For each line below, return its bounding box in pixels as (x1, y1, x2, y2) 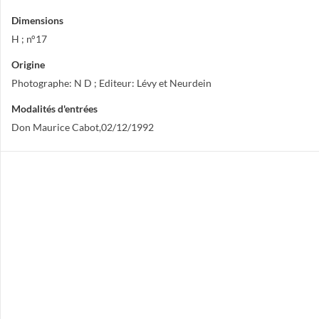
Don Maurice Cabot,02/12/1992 (11, 121, 154, 133)
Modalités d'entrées (11, 103, 98, 115)
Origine (11, 58, 45, 70)
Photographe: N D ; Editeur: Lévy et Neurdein (11, 77, 211, 89)
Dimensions (11, 14, 63, 26)
